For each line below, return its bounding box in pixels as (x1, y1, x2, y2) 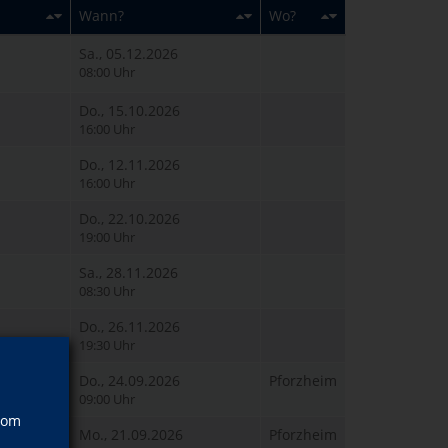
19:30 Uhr (79, 337, 135, 354)
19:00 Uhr (79, 229, 135, 246)
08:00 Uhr (79, 64, 135, 81)
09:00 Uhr (79, 391, 135, 408)
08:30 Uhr (79, 283, 135, 300)
